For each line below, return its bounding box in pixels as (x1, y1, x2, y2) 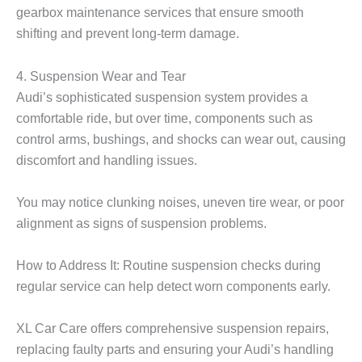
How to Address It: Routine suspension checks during (16, 258, 321, 273)
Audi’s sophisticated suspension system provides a (16, 89, 308, 104)
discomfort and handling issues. (16, 152, 197, 167)
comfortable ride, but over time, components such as (16, 110, 313, 125)
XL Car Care (16, 321, 87, 336)
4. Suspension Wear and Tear (16, 68, 186, 83)
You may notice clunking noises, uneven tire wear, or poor (16, 194, 344, 209)
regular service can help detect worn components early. (16, 279, 330, 294)
